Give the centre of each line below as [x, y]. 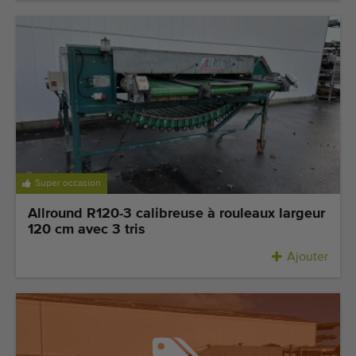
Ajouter [308, 257]
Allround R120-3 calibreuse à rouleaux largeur [176, 213]
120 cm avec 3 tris [87, 229]
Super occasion [68, 183]
